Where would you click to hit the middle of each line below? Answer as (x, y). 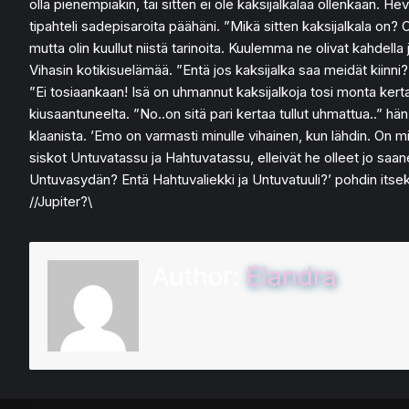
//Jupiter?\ (61, 202)
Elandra (292, 277)
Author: (199, 277)
